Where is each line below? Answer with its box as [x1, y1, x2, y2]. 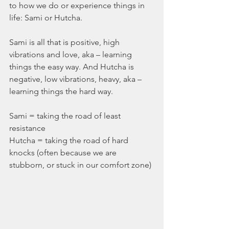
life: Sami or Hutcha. [9, 13, 84, 23]
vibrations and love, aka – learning [9, 50, 134, 60]
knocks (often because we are [9, 148, 119, 158]
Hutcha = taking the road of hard [9, 135, 130, 146]
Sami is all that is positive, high [9, 37, 122, 48]
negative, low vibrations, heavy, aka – [9, 74, 144, 84]
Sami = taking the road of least [9, 111, 123, 121]
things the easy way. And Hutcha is [9, 62, 136, 72]
